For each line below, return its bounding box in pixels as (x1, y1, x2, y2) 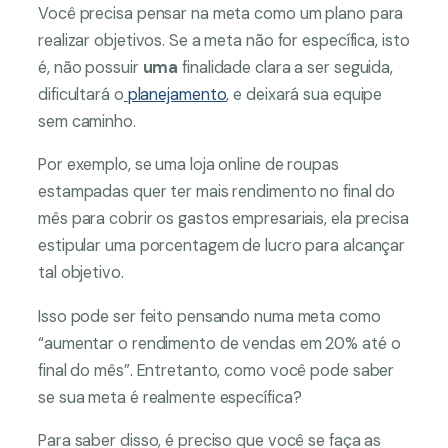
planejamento (127, 84, 227, 106)
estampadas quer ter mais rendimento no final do (38, 181, 396, 203)
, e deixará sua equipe (226, 84, 383, 106)
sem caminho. (38, 111, 140, 133)
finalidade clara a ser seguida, (182, 57, 394, 79)
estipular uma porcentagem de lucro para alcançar (38, 235, 406, 257)
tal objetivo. (38, 262, 128, 284)
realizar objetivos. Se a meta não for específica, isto (38, 30, 410, 52)
